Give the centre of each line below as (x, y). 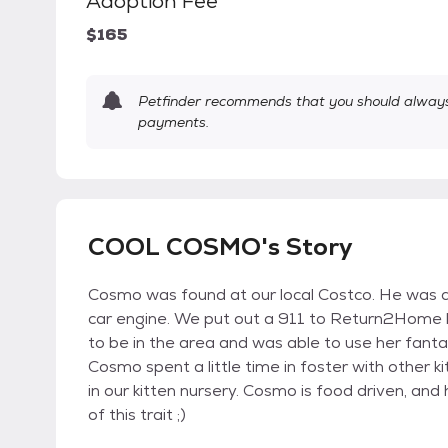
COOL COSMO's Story (220, 247)
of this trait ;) (137, 415)
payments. (173, 122)
